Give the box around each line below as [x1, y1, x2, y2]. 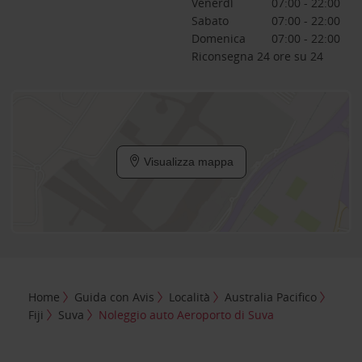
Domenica [191, 31, 246, 46]
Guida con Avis [74, 288, 155, 305]
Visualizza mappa [140, 155, 234, 168]
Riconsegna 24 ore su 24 [191, 48, 323, 64]
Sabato [191, 13, 229, 28]
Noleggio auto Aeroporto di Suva [99, 306, 275, 322]
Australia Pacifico [225, 288, 318, 305]
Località [169, 288, 211, 305]
